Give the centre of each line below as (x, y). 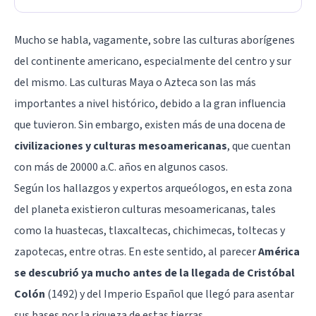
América (279, 251)
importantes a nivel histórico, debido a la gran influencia (150, 103)
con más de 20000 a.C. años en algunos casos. (121, 167)
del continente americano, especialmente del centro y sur (153, 61)
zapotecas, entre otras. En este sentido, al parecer (136, 251)
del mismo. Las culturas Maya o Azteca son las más (135, 82)
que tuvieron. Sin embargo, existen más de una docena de (150, 124)
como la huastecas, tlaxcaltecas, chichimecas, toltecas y (150, 230)
